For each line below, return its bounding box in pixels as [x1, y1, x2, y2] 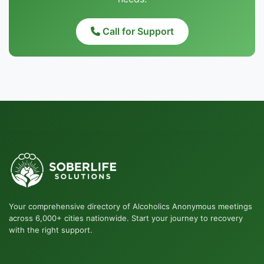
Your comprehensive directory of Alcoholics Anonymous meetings [9, 202, 252, 211]
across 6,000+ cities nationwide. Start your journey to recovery [9, 213, 243, 223]
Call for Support [100, 25, 174, 37]
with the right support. [9, 225, 93, 235]
